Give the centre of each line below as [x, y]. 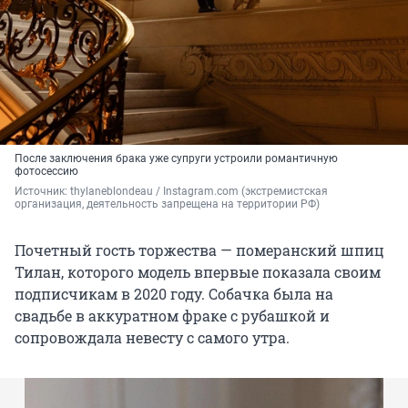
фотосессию [46, 172]
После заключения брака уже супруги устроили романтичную [176, 159]
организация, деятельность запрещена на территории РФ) [167, 204]
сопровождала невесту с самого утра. [152, 338]
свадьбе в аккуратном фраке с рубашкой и [172, 316]
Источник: [42, 192]
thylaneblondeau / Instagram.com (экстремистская [199, 192]
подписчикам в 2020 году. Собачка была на [174, 294]
